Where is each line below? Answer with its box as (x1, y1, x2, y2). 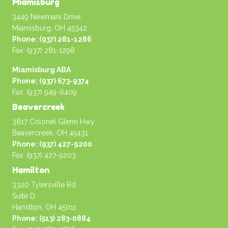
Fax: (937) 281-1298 (12, 46, 75, 54)
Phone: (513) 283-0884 (12, 214, 91, 222)
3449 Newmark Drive (12, 13, 82, 21)
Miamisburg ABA (12, 66, 71, 74)
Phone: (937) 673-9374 (12, 77, 89, 85)
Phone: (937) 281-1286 (12, 35, 92, 43)
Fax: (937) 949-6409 (12, 88, 77, 96)
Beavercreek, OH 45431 (12, 129, 88, 137)
